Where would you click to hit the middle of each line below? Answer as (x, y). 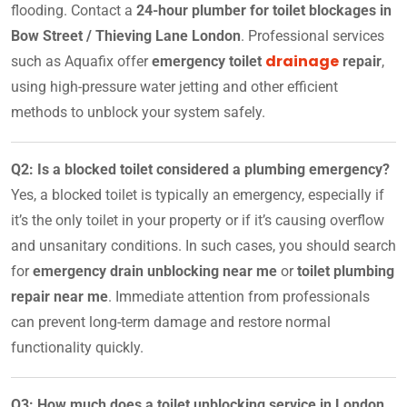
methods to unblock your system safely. (138, 112)
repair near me (60, 296)
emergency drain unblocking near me (155, 271)
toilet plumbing (346, 271)
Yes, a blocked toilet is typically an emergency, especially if (198, 194)
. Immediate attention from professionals (239, 296)
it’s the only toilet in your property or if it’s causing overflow (198, 220)
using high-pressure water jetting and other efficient (174, 86)
